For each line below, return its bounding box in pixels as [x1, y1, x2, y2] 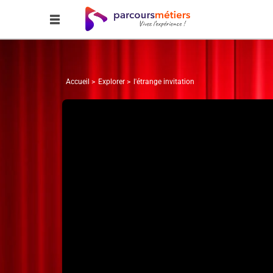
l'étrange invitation [133, 77, 194, 86]
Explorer [97, 77, 125, 86]
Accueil [66, 77, 90, 86]
